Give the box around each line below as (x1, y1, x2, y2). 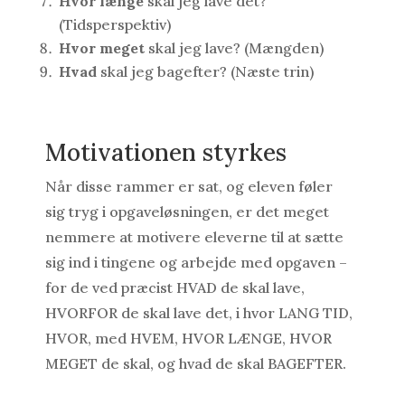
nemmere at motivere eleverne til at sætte (44, 228, 344, 247)
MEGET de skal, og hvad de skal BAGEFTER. (44, 354, 346, 373)
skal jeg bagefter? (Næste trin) (96, 62, 314, 81)
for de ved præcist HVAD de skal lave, (44, 278, 305, 297)
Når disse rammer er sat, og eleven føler (44, 177, 333, 196)
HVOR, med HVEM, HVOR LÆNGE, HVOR (44, 329, 332, 348)
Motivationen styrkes (44, 137, 287, 168)
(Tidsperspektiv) (58, 15, 171, 34)
